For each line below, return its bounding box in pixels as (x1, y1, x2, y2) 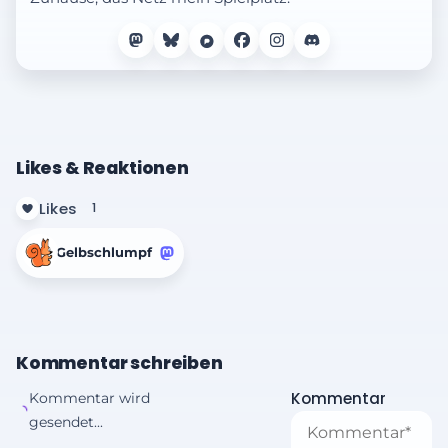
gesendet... (29, 413, 104, 432)
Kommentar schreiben (16, 351, 223, 376)
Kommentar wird (29, 389, 151, 408)
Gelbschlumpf (55, 244, 152, 261)
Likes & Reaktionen (16, 155, 189, 180)
